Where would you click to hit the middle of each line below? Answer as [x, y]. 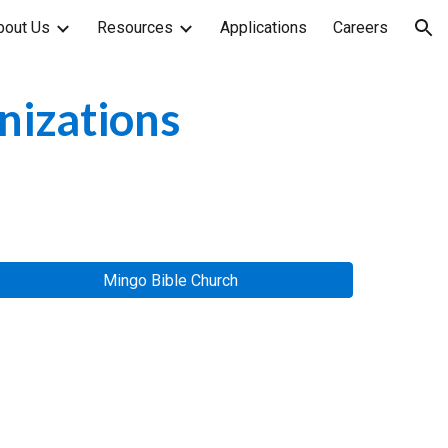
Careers [360, 27]
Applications [263, 27]
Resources [135, 27]
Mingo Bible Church [171, 280]
